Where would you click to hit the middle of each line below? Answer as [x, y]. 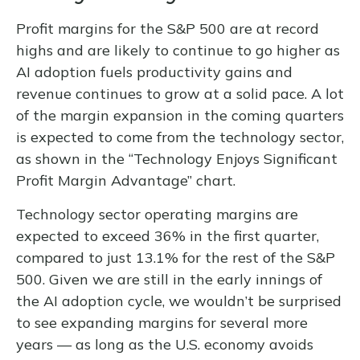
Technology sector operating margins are [157, 214]
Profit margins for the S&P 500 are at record [168, 28]
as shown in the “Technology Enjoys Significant [177, 158]
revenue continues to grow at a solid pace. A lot [180, 93]
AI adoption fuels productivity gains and [154, 72]
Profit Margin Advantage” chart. [128, 180]
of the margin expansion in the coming [151, 115]
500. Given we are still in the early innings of [169, 279]
